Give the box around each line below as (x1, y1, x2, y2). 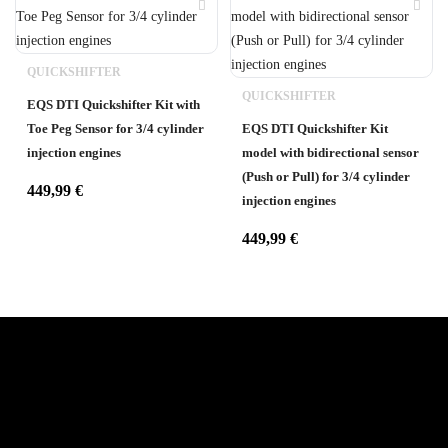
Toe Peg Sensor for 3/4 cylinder (27, 121, 204, 136)
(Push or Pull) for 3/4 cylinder (242, 169, 410, 184)
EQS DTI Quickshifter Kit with (27, 97, 200, 112)
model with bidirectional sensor (242, 145, 419, 160)
